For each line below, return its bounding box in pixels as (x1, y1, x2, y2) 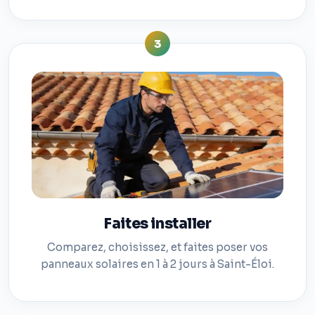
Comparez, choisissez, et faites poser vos (47, 240, 268, 254)
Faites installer (103, 214, 212, 233)
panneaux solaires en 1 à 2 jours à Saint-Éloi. (41, 257, 274, 271)
